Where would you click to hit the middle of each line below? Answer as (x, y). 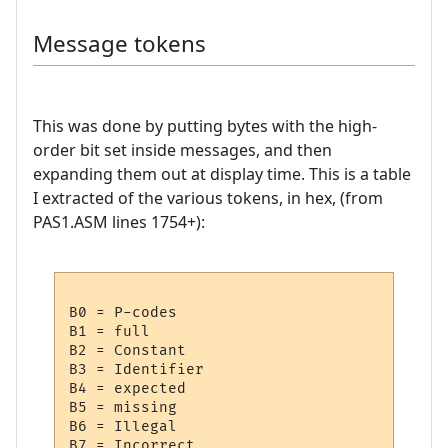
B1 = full (110, 332)
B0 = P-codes (123, 313)
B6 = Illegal (123, 427)
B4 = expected (128, 389)
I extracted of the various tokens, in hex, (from (208, 197)
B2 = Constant (128, 351)
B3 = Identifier (137, 370)
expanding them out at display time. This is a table (222, 173)
